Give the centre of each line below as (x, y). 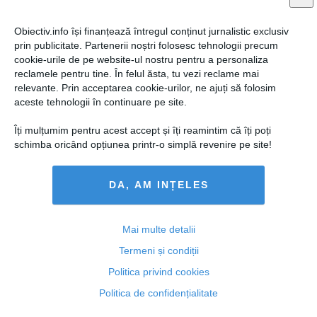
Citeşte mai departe (47, 215)
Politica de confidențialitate (158, 293)
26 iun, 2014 (33, 200)
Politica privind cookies (158, 271)
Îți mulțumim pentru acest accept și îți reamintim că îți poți (143, 130)
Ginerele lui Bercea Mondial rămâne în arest (127, 111)
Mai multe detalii (158, 229)
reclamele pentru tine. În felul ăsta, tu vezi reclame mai (137, 73)
